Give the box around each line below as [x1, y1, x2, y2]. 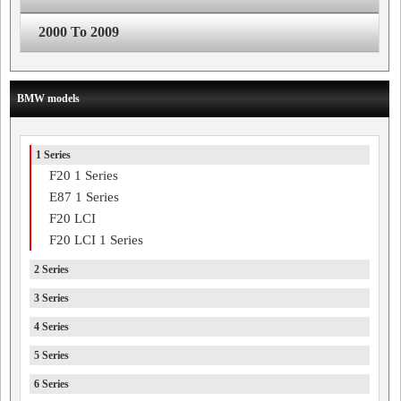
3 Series [34, 292, 69, 304]
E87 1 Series [49, 190, 119, 204]
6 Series [34, 378, 69, 390]
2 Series [34, 263, 69, 276]
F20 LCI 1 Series [49, 233, 143, 247]
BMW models [17, 92, 80, 105]
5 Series [34, 349, 69, 362]
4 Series [34, 320, 69, 333]
